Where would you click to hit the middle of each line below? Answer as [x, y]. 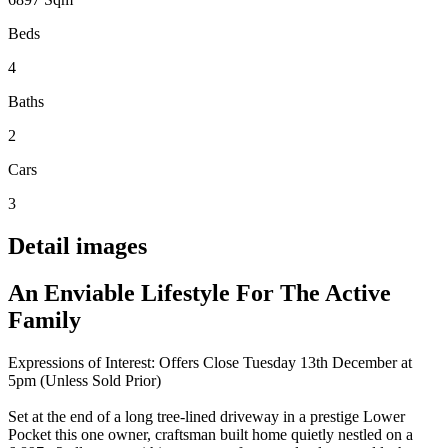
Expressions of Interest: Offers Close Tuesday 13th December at [210, 362]
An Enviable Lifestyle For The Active [199, 292]
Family [44, 319]
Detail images [77, 245]
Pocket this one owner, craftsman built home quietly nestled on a [210, 434]
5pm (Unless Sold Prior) [84, 380]
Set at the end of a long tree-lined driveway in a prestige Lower [206, 416]
